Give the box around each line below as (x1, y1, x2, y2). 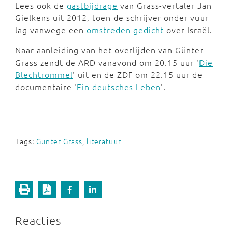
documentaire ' (15, 81, 77, 92)
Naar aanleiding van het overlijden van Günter (15, 44, 204, 55)
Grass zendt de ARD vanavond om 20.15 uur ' (15, 56, 199, 68)
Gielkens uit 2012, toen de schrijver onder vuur (15, 12, 209, 23)
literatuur (87, 136, 121, 146)
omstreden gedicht (87, 24, 164, 35)
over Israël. (164, 24, 212, 35)
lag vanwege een (15, 24, 87, 35)
